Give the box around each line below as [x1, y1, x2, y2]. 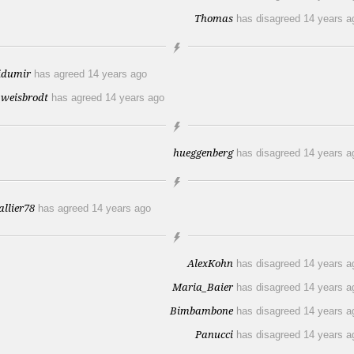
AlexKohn [187, 256, 233, 270]
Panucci [195, 327, 233, 341]
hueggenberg [173, 145, 233, 160]
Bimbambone [170, 303, 233, 318]
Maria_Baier [172, 280, 233, 294]
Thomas [194, 11, 233, 25]
